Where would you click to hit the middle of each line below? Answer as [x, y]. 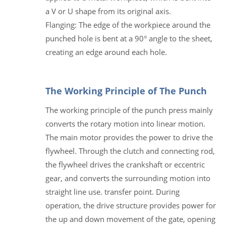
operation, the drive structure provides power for [131, 205]
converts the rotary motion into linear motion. [125, 123]
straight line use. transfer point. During [112, 191]
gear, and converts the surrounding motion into [128, 178]
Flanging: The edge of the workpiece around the [128, 24]
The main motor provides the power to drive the [129, 137]
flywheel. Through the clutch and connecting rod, [130, 151]
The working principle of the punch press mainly [129, 110]
